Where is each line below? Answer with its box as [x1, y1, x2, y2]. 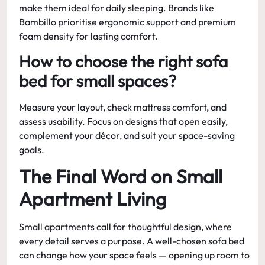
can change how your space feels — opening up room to [19, 249, 250, 261]
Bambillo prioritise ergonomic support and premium [19, 15, 237, 28]
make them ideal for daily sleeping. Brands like [19, 1, 215, 14]
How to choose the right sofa [19, 51, 228, 72]
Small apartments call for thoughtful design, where [19, 221, 232, 233]
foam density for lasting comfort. [19, 30, 159, 42]
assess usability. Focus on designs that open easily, [19, 115, 228, 128]
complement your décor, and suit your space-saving [19, 130, 235, 142]
